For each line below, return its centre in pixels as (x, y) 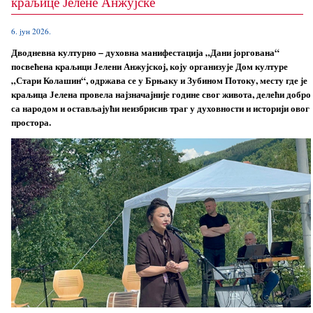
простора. (31, 122)
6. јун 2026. (31, 31)
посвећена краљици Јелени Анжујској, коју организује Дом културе (149, 66)
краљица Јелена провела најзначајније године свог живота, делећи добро (161, 94)
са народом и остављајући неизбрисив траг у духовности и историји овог (160, 108)
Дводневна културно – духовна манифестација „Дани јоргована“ (145, 52)
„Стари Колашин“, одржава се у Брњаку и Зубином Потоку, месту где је (159, 80)
